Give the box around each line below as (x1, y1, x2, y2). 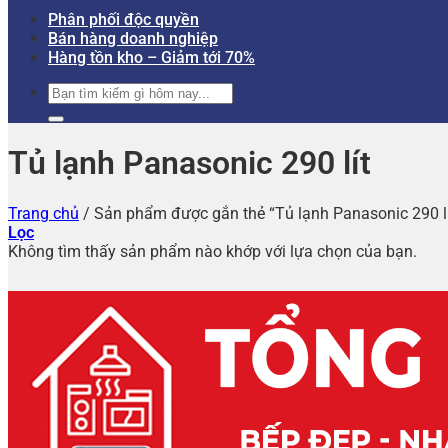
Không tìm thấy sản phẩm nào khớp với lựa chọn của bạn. (8, 241, 417, 261)
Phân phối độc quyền (48, 10, 199, 29)
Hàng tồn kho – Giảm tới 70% (48, 48, 255, 67)
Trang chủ (8, 203, 79, 223)
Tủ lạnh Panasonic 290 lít (8, 144, 371, 183)
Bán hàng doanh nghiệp (48, 29, 218, 48)
